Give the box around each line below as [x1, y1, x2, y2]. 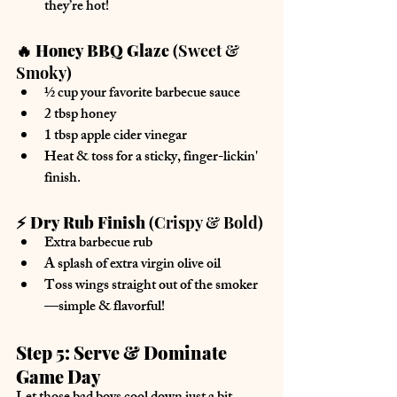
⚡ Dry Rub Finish [16, 211, 145, 233]
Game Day [16, 363, 101, 388]
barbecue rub [79, 230, 152, 257]
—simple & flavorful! [44, 294, 165, 321]
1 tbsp [44, 123, 81, 150]
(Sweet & [169, 39, 243, 61]
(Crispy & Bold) [145, 211, 263, 233]
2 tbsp [44, 102, 81, 128]
